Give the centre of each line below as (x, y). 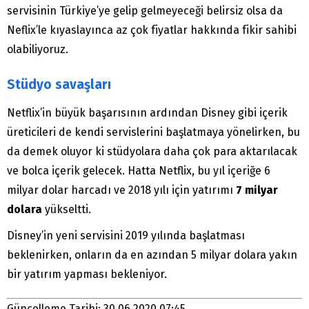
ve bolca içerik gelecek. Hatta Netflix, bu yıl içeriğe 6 (139, 170)
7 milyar (257, 190)
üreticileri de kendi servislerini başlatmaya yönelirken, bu (153, 132)
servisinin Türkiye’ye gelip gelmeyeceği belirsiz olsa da (145, 10)
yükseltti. (67, 209)
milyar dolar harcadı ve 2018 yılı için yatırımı (121, 190)
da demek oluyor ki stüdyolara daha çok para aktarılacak (152, 151)
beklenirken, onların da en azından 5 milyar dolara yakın (152, 255)
